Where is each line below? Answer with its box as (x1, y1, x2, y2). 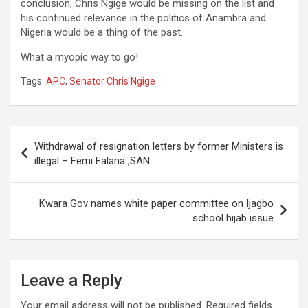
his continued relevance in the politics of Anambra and (21, 11, 266, 24)
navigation (10, 147, 90, 168)
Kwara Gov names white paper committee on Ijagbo (39, 197, 274, 210)
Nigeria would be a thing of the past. (21, 25, 183, 38)
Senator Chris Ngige (69, 75, 155, 87)
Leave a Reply (21, 270, 122, 290)
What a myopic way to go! (21, 50, 138, 63)
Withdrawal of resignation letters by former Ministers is (34, 140, 283, 153)
